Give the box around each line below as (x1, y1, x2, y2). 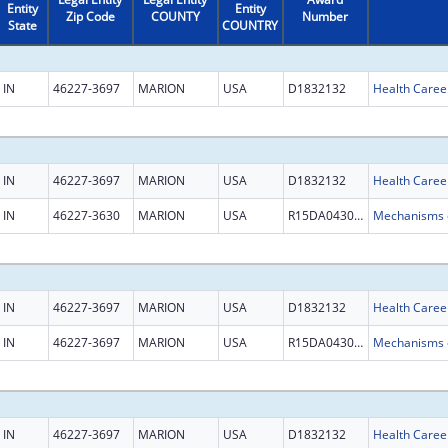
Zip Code (65, 7, 115, 25)
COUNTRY (222, 16, 279, 34)
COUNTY (150, 7, 200, 25)
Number (302, 7, 349, 25)
